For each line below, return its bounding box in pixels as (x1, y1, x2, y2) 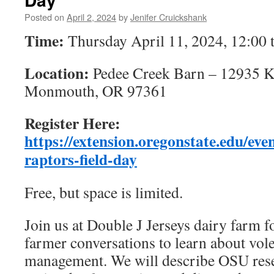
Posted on (24, 10, 64, 23)
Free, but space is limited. (24, 182, 183, 202)
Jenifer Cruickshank (130, 10, 207, 23)
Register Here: (24, 111, 120, 135)
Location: (24, 61, 89, 84)
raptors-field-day (24, 147, 137, 171)
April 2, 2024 (67, 10, 116, 23)
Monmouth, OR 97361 (24, 80, 174, 101)
